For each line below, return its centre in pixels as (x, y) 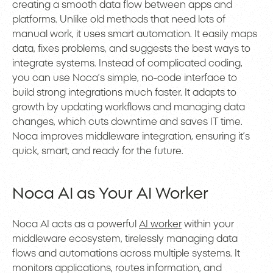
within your (208, 225)
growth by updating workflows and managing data (129, 108)
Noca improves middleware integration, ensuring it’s (131, 137)
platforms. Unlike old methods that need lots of (119, 20)
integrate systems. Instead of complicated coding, (127, 64)
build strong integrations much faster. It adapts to (124, 93)
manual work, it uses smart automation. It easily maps (135, 34)
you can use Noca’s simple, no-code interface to (125, 78)
